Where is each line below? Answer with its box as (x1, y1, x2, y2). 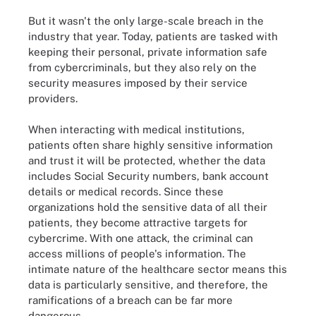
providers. (28, 92, 78, 104)
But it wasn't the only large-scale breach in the (28, 14, 264, 27)
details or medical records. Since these (28, 186, 224, 197)
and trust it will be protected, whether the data (28, 154, 265, 166)
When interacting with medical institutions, (28, 123, 245, 135)
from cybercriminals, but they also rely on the (28, 61, 257, 73)
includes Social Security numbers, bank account (28, 170, 269, 182)
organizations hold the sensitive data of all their (28, 201, 267, 213)
